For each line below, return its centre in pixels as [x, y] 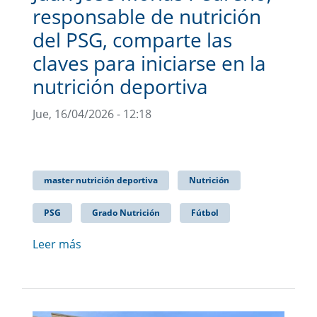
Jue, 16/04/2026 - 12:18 [92, 114]
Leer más [57, 244]
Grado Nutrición [126, 212]
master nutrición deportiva [101, 180]
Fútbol [205, 212]
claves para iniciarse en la [149, 63]
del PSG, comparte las [132, 39]
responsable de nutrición [147, 16]
